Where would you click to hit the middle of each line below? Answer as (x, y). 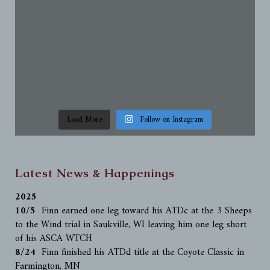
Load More (85, 120)
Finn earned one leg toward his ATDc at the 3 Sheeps (145, 211)
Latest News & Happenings (95, 173)
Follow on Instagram (171, 120)
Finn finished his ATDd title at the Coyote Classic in (141, 253)
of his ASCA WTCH (54, 239)
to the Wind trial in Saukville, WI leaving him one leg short (131, 225)
